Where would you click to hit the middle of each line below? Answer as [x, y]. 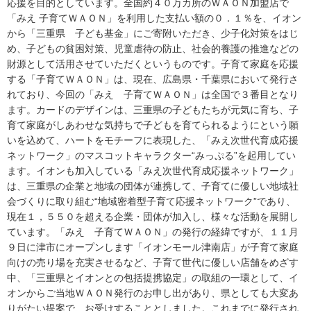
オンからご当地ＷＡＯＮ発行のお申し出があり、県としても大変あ [153, 293]
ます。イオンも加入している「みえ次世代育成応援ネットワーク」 [153, 170]
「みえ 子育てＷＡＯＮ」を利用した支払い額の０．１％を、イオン [154, 18]
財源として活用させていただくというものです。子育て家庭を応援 [153, 64]
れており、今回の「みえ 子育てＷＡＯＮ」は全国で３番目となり [153, 94]
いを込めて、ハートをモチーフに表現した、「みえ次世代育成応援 [153, 140]
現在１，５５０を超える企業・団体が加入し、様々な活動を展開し [153, 216]
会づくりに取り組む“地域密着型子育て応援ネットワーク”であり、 [151, 201]
